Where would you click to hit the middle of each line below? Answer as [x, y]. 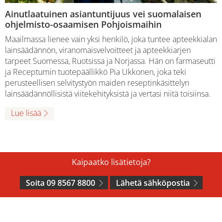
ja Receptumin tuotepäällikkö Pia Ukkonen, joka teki [96, 72]
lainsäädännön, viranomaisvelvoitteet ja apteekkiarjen [98, 50]
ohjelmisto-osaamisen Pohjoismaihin [83, 24]
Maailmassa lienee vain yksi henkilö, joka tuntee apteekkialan [111, 39]
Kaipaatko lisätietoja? [111, 162]
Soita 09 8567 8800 [60, 183]
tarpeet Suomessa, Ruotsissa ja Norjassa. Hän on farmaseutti [110, 61]
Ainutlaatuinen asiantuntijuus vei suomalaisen [103, 14]
